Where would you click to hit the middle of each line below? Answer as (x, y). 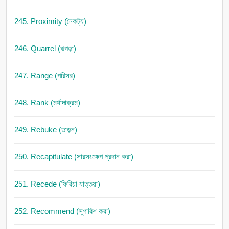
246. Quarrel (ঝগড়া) (45, 49)
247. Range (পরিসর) (44, 76)
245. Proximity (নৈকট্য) (50, 21)
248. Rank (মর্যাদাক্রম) (47, 103)
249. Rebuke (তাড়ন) (45, 130)
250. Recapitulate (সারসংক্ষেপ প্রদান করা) (74, 157)
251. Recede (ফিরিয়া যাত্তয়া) (57, 184)
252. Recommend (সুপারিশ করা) (62, 211)
